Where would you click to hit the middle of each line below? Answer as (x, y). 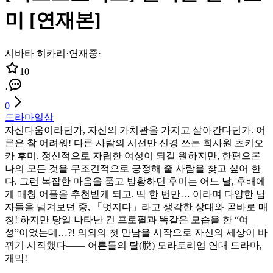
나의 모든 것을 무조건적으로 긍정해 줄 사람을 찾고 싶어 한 (133, 168)
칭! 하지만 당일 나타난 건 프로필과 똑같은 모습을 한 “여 (127, 219)
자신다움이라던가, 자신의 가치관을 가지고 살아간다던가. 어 (135, 130)
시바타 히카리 (35, 53)
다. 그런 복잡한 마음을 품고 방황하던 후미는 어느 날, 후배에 (135, 181)
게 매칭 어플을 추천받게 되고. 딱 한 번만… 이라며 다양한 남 (135, 194)
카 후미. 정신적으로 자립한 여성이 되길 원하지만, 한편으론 (133, 155)
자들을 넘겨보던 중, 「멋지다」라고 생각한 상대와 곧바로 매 (136, 207)
